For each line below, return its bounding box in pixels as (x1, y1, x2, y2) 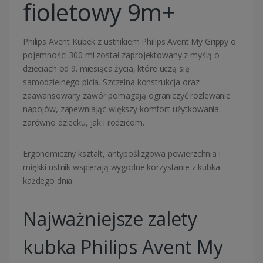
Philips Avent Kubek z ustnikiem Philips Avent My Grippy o (23, 36, 236, 48)
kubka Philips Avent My (23, 234, 223, 260)
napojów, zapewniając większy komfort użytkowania (23, 103, 220, 115)
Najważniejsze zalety (23, 206, 198, 232)
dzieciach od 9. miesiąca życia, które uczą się (23, 63, 190, 75)
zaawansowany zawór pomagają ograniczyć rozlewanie (23, 90, 231, 102)
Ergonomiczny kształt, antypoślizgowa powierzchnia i (23, 148, 221, 160)
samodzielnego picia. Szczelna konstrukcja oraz (23, 76, 200, 88)
